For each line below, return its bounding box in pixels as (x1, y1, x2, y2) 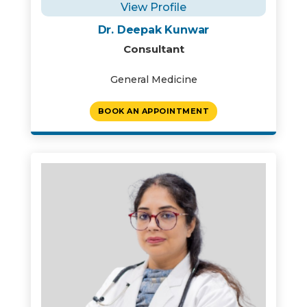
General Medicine (110, 73, 197, 86)
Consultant (123, 42, 184, 56)
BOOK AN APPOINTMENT (97, 106, 210, 116)
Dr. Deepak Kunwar (97, 23, 210, 36)
